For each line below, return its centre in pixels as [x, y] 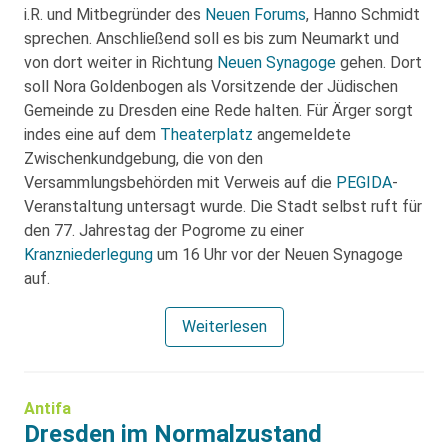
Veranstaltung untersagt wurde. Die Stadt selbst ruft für [223, 207]
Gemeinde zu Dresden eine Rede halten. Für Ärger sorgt [218, 111]
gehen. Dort [379, 63]
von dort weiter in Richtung [120, 63]
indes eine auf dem [92, 135]
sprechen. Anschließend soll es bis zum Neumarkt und [211, 39]
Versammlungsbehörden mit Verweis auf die [180, 183]
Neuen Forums [255, 15]
